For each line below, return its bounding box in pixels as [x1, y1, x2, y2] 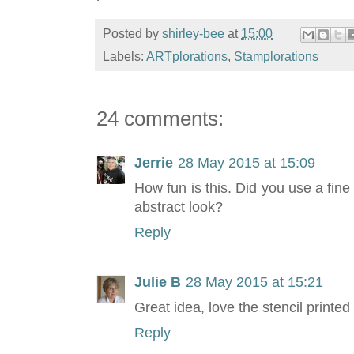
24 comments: [96, 107, 224, 131]
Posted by [103, 27, 162, 41]
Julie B [134, 274, 181, 291]
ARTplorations [146, 50, 228, 64]
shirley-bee [162, 27, 224, 41]
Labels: [103, 50, 146, 64]
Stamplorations [234, 50, 318, 64]
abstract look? [134, 199, 223, 216]
